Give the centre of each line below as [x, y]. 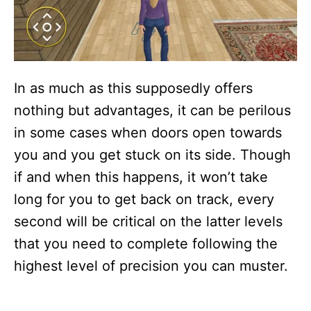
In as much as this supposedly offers [133, 88]
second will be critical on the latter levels [148, 221]
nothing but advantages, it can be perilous [152, 110]
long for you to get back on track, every [144, 199]
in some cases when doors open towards [148, 132]
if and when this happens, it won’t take [141, 177]
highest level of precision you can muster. [151, 266]
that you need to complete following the [146, 243]
